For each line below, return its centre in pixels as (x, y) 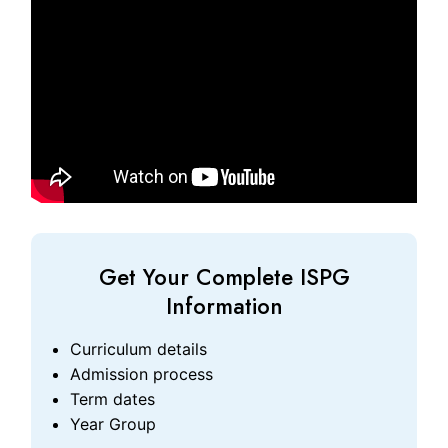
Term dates (113, 398)
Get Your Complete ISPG (224, 276)
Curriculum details (139, 348)
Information (224, 305)
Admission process (142, 373)
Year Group (113, 423)
